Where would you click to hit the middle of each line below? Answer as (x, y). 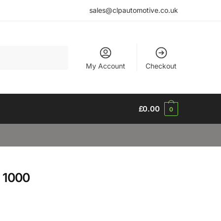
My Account (106, 66)
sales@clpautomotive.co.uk (134, 10)
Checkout (161, 66)
